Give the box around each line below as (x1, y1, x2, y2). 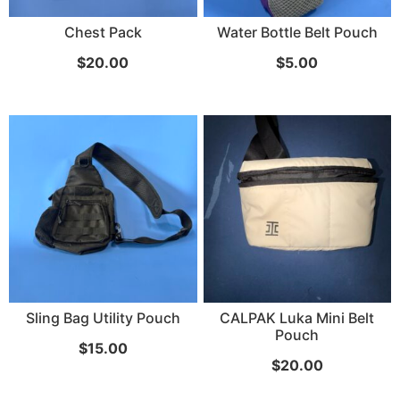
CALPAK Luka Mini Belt (220, 309, 375, 328)
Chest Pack (63, 22, 142, 41)
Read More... (29, 64, 108, 82)
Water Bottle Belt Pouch (216, 22, 378, 41)
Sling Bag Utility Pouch (25, 309, 180, 328)
